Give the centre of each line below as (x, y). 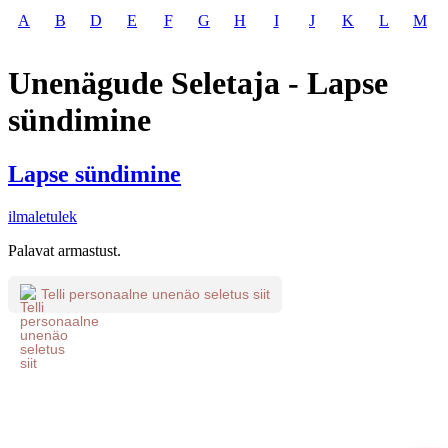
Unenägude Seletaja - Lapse (198, 83)
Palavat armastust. (64, 250)
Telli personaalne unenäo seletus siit (155, 294)
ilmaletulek (42, 216)
